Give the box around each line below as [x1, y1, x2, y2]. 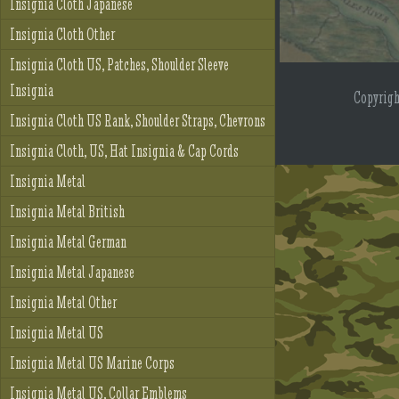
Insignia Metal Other [10, 292, 117, 313]
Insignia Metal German [10, 232, 126, 253]
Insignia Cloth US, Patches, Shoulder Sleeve [10, 54, 229, 76]
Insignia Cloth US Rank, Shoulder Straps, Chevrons [10, 110, 265, 132]
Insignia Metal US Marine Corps [10, 353, 175, 374]
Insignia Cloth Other [10, 24, 115, 45]
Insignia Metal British [10, 201, 125, 223]
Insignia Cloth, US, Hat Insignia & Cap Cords [10, 141, 239, 162]
